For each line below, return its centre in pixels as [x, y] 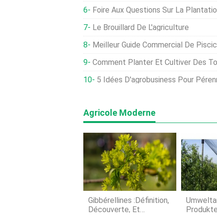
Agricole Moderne [119, 113]
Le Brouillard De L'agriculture [141, 27]
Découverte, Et [114, 209]
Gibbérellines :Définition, [129, 200]
